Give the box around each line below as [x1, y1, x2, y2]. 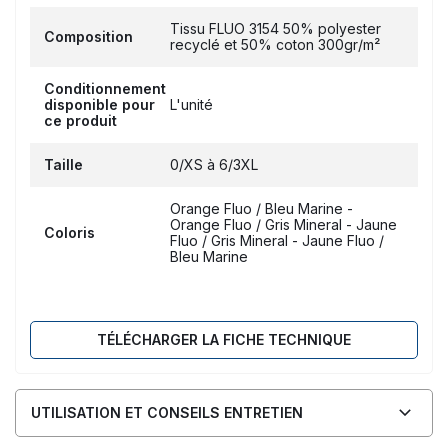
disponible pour [44, 96, 155, 114]
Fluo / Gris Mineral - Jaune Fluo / [170, 232, 384, 250]
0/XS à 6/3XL [170, 156, 258, 174]
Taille [44, 156, 83, 174]
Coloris [44, 224, 95, 242]
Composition [44, 28, 133, 46]
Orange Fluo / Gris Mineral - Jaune [170, 216, 397, 234]
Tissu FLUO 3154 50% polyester [170, 20, 381, 38]
